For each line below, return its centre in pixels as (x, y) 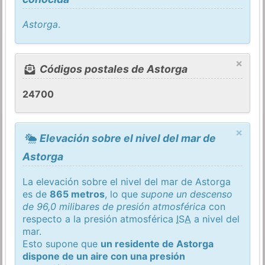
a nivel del (216, 219)
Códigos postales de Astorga (112, 69)
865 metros (77, 194)
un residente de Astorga (157, 243)
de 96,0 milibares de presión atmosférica (114, 206)
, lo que (123, 194)
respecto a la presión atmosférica (100, 219)
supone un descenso (187, 194)
